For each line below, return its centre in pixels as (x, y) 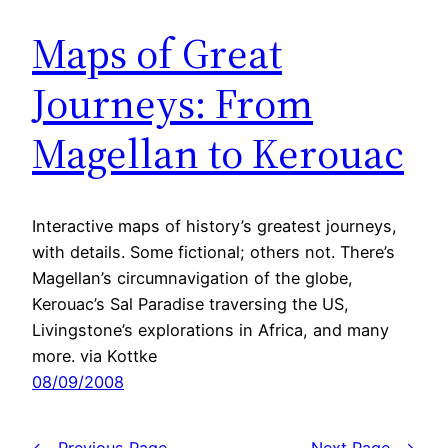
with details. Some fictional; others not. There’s (213, 251)
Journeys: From (172, 102)
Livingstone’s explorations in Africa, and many (210, 329)
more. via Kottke (94, 355)
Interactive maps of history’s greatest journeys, (214, 225)
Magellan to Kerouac (218, 152)
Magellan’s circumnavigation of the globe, (192, 277)
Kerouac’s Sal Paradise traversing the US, (190, 303)
